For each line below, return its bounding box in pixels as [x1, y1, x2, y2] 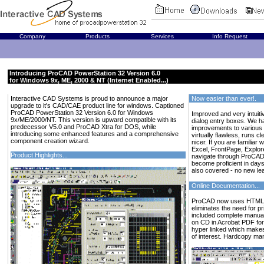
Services [150, 33, 174, 39]
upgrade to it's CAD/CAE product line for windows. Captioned [11, 102, 184, 109]
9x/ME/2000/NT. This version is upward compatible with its [11, 116, 177, 123]
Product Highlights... [11, 151, 68, 159]
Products [85, 33, 110, 39]
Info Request [212, 33, 247, 39]
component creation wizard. [11, 137, 90, 144]
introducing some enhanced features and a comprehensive [11, 130, 179, 137]
